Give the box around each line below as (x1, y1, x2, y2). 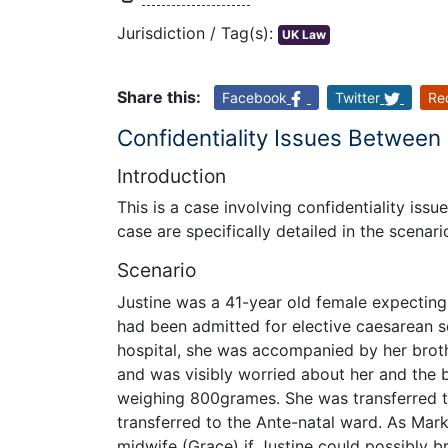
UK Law (282, 27, 326, 43)
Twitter (335, 89, 380, 107)
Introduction (117, 163, 226, 188)
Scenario (117, 258, 196, 283)
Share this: (117, 87, 201, 108)
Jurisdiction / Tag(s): (117, 23, 278, 44)
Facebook (222, 89, 287, 107)
